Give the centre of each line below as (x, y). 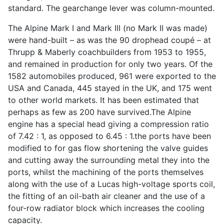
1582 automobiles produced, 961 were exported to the (112, 76)
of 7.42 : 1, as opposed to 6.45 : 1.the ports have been (109, 136)
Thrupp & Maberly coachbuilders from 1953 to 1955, (107, 52)
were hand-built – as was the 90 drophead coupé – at (109, 40)
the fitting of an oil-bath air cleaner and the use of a (106, 196)
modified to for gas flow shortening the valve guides (108, 148)
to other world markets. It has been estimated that (103, 100)
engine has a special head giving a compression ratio (108, 124)
